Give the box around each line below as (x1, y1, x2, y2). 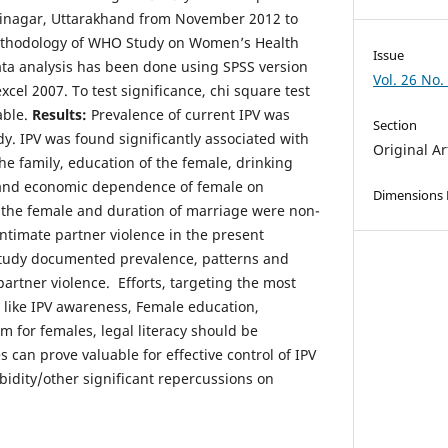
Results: (32, 105, 91, 125)
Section (373, 115, 418, 134)
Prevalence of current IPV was (91, 105, 290, 125)
